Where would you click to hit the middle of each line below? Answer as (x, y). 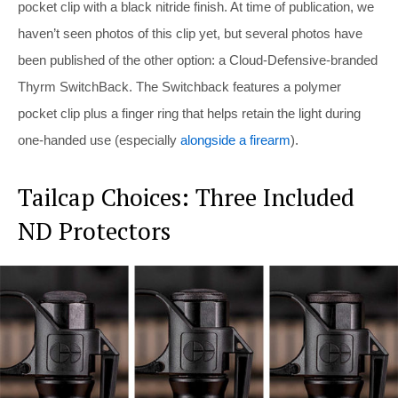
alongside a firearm (235, 140)
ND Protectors (94, 231)
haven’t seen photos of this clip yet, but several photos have (190, 34)
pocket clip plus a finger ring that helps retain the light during (189, 114)
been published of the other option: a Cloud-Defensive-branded (198, 60)
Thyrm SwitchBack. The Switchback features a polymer (179, 87)
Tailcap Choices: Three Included (186, 198)
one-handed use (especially (99, 140)
